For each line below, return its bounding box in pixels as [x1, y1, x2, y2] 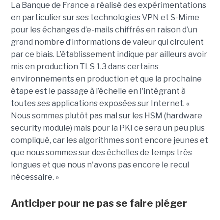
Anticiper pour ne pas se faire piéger [10, 197, 187, 210]
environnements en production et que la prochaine [10, 74, 202, 84]
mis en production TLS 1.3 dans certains [10, 62, 159, 72]
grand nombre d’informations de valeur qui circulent [10, 37, 204, 47]
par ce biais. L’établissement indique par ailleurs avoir [10, 50, 207, 59]
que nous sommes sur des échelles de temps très [10, 148, 192, 158]
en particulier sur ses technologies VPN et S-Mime [10, 13, 199, 23]
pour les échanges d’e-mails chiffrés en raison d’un [10, 25, 197, 35]
